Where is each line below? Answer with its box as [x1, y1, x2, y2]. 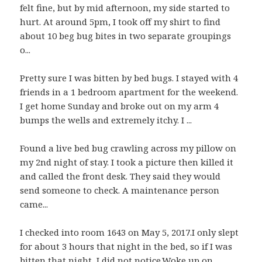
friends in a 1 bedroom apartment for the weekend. [20, 86, 239, 98]
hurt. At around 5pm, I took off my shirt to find [20, 16, 221, 28]
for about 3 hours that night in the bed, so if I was [20, 240, 233, 253]
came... [20, 198, 49, 211]
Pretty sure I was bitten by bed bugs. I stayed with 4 [20, 72, 239, 84]
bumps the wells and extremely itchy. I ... [20, 114, 192, 126]
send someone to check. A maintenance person [20, 184, 220, 196]
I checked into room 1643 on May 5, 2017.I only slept [20, 226, 239, 239]
